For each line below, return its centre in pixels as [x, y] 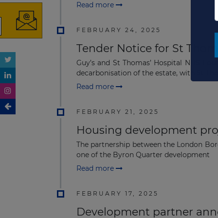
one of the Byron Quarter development [143, 154]
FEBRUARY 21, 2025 [118, 111]
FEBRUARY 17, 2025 [118, 194]
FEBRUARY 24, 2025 [119, 30]
